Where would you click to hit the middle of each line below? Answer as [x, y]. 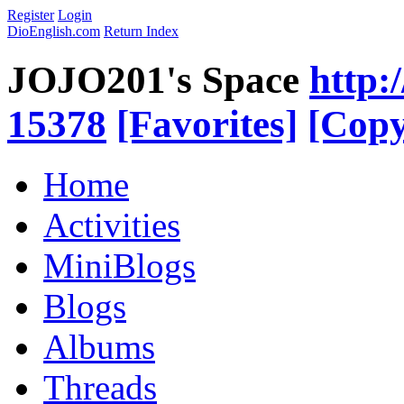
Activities [112, 225]
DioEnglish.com [54, 31]
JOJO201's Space [153, 79]
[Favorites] [207, 124]
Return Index [141, 31]
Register [31, 15]
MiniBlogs [119, 265]
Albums [99, 346]
